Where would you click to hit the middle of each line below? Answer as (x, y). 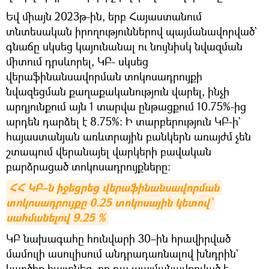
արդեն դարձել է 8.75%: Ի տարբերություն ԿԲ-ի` (123, 121)
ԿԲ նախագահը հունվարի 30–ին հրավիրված (118, 238)
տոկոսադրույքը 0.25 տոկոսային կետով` (109, 202)
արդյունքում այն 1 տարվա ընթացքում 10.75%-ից (126, 106)
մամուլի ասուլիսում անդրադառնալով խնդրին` (122, 253)
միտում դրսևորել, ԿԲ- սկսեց (77, 61)
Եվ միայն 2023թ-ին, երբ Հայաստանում (104, 16)
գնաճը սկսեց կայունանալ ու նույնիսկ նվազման (124, 46)
